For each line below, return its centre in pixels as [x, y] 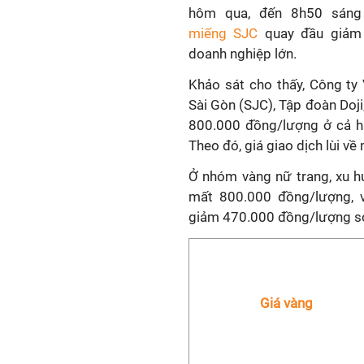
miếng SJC [223, 33]
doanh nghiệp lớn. [243, 54]
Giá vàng [286, 303]
